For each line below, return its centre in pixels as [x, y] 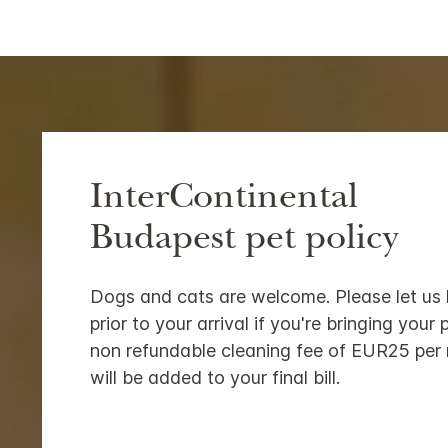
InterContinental [224, 200]
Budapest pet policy [244, 241]
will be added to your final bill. [215, 377]
